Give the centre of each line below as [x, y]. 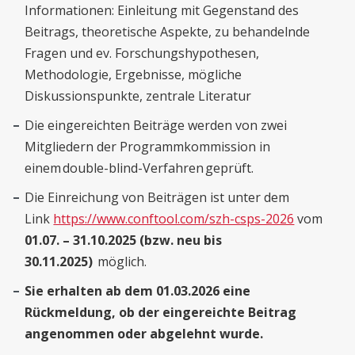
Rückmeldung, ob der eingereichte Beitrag [161, 312]
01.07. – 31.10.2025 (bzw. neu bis [124, 240]
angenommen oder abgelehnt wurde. [144, 334]
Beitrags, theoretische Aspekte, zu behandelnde [168, 32]
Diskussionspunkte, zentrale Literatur [138, 96]
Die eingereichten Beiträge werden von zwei [156, 125]
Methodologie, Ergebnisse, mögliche [134, 74]
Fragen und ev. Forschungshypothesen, [142, 53]
